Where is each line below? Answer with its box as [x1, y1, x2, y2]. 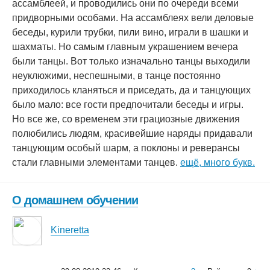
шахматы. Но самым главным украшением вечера [12, 42, 238, 52]
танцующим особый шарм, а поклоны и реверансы [12, 143, 240, 153]
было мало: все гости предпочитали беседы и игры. [12, 99, 243, 110]
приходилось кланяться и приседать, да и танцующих [12, 85, 251, 95]
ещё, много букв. [180, 157, 255, 168]
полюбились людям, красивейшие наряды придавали [12, 128, 253, 139]
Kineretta [51, 225, 89, 235]
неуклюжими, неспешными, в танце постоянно [12, 71, 221, 81]
